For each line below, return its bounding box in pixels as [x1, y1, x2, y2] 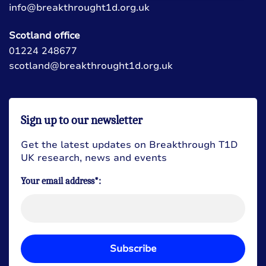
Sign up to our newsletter [21, 113, 142, 127]
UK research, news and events [21, 151, 167, 164]
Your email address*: [21, 175, 101, 186]
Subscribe [109, 242, 157, 255]
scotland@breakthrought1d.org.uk [9, 59, 173, 72]
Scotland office [9, 28, 80, 42]
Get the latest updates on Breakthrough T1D [21, 138, 238, 151]
